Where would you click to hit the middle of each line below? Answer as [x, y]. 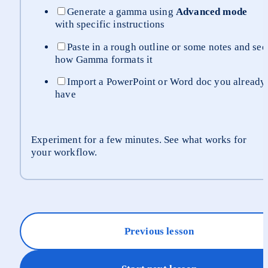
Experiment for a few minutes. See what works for [139, 140]
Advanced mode [211, 11]
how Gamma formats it [104, 59]
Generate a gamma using [121, 11]
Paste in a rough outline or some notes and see [167, 47]
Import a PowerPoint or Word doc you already [167, 82]
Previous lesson [159, 232]
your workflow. [64, 153]
